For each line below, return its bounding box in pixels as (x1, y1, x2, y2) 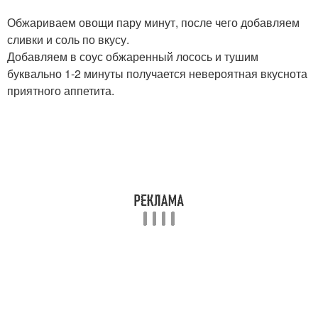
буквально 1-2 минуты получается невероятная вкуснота (7, 65, 307, 82)
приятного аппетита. (7, 82, 114, 99)
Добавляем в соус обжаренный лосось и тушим (7, 48, 258, 65)
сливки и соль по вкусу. (7, 31, 129, 48)
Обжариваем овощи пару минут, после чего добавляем (7, 14, 300, 31)
